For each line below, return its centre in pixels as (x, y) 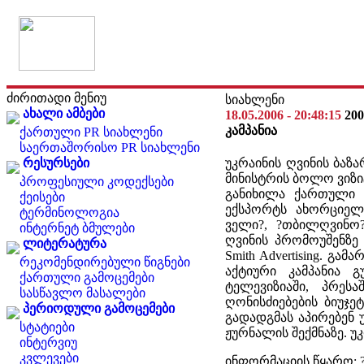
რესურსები (56, 163)
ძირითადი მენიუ (56, 98)
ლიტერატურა (65, 243)
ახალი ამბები (64, 113)
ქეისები (42, 197)
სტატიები (47, 327)
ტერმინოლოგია (69, 212)
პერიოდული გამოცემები (99, 308)
